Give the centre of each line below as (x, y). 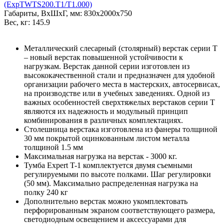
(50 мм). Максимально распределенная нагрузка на (111, 183)
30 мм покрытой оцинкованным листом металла (107, 138)
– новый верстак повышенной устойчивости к (103, 57)
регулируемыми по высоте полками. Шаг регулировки (117, 174)
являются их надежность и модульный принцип (106, 111)
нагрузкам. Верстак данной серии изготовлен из (107, 66)
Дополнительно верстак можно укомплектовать (106, 201)
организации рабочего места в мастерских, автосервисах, (122, 84)
